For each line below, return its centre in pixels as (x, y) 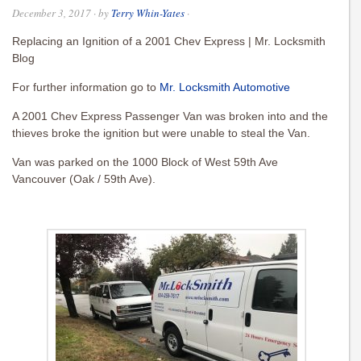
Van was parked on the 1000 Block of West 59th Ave (145, 162)
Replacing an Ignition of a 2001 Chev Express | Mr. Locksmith (169, 41)
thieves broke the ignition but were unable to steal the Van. (161, 133)
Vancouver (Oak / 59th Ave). (84, 179)
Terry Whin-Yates (148, 13)
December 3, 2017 (52, 13)
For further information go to (86, 87)
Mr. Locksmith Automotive (225, 87)
